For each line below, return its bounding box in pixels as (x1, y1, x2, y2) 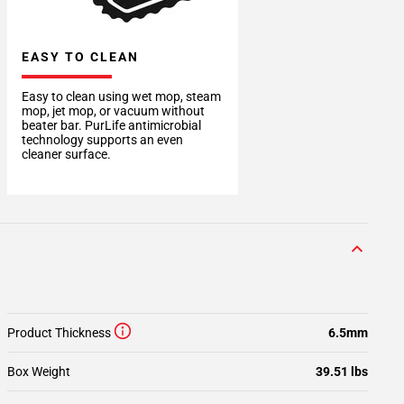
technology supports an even (22, 133, 183, 147)
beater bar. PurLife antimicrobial (22, 118, 201, 133)
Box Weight (7, 364, 70, 379)
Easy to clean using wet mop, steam (22, 89, 221, 104)
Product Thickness (7, 326, 111, 340)
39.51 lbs (316, 364, 368, 379)
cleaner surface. (22, 147, 111, 161)
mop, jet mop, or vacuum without (22, 104, 205, 118)
